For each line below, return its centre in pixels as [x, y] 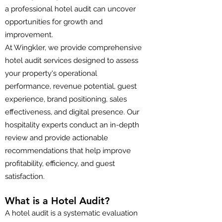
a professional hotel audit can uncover [70, 9]
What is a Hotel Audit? [57, 201]
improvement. [29, 35]
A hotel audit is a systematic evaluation [71, 213]
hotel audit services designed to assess [72, 60]
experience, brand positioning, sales [66, 99]
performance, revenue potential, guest [71, 86]
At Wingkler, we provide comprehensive [73, 48]
